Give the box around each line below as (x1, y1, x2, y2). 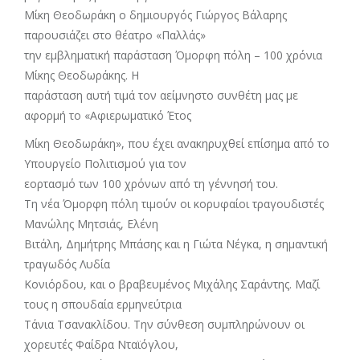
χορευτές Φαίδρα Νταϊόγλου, (24, 337, 178, 352)
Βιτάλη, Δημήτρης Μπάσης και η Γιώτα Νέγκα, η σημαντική (24, 236, 328, 252)
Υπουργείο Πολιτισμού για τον (24, 156, 186, 171)
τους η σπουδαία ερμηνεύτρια (24, 297, 182, 312)
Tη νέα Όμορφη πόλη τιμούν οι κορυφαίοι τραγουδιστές (24, 196, 324, 211)
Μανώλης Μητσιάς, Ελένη (24, 216, 158, 231)
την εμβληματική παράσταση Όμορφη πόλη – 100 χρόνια (24, 47, 322, 63)
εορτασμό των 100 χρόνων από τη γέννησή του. (24, 176, 278, 191)
